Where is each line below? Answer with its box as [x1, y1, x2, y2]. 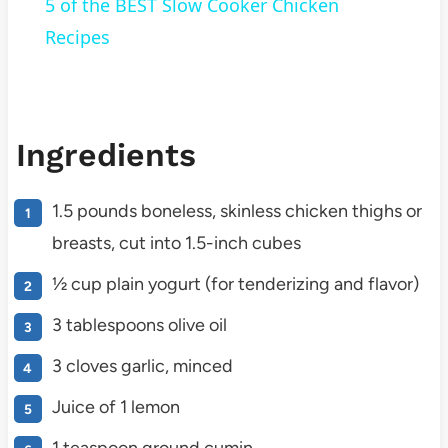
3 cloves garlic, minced [51, 355, 233, 378]
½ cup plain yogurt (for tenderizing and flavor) [51, 273, 419, 296]
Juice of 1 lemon [51, 396, 180, 419]
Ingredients [15, 136, 196, 175]
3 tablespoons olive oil [51, 314, 227, 337]
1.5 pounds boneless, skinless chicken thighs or [51, 200, 422, 223]
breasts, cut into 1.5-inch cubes [51, 232, 301, 255]
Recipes [44, 25, 110, 50]
